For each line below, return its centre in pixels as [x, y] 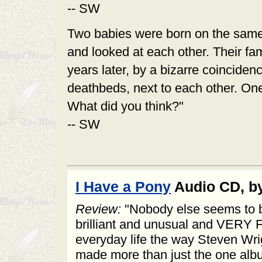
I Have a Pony [123, 187]
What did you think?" [125, 106]
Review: [98, 209]
